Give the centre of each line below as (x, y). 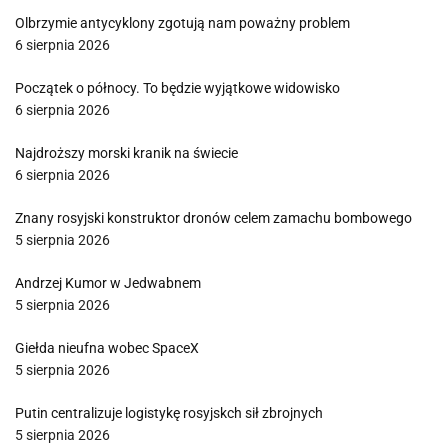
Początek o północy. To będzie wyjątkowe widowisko (177, 88)
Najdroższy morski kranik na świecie (126, 153)
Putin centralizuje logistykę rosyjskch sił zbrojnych (169, 413)
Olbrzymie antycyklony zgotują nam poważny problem (182, 23)
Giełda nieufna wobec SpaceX (107, 348)
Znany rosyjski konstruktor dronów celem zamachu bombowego (213, 218)
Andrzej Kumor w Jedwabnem (108, 283)
